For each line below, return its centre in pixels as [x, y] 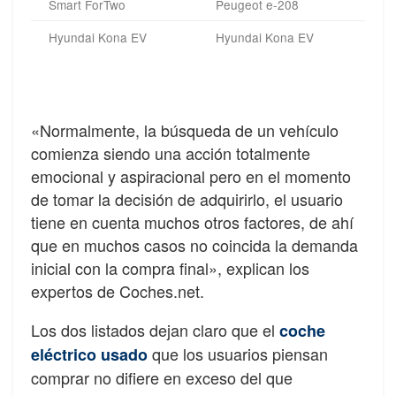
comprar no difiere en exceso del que [162, 378]
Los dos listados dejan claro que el [155, 330]
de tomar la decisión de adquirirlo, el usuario [187, 199]
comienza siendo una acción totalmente [171, 153]
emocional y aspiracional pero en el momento [191, 176]
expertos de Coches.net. [118, 291]
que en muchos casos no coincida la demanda [194, 245]
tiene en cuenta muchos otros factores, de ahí [192, 222]
